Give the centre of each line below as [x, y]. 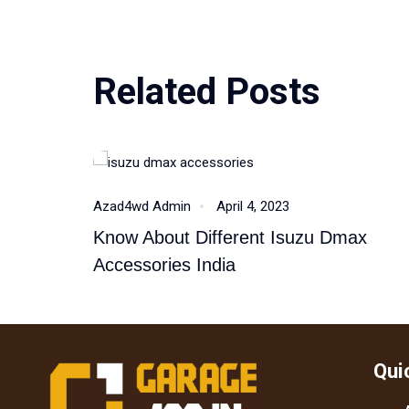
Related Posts [207, 92]
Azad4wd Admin [142, 206]
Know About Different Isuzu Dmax [230, 237]
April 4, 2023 [253, 206]
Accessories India [164, 264]
